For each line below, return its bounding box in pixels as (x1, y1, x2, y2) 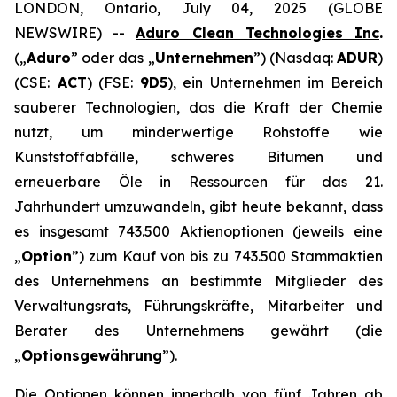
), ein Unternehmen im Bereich (167, 74, 384, 91)
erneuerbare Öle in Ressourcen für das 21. (14, 173, 383, 191)
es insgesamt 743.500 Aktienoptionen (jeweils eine (14, 222, 383, 240)
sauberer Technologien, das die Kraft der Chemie (14, 98, 383, 116)
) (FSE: (86, 74, 140, 91)
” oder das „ (71, 49, 155, 66)
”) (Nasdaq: (253, 49, 338, 66)
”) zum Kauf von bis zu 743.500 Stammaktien (72, 247, 383, 265)
